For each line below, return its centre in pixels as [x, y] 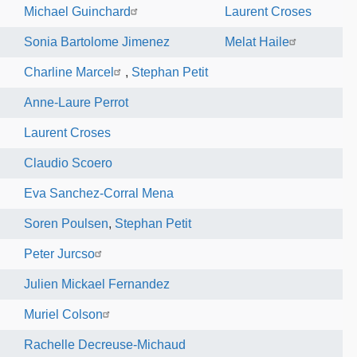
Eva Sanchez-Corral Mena [99, 193]
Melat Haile [257, 42]
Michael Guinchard [78, 12]
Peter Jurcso [60, 254]
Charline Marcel [69, 72]
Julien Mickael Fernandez [97, 284]
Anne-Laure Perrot [76, 102]
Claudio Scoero [69, 163]
